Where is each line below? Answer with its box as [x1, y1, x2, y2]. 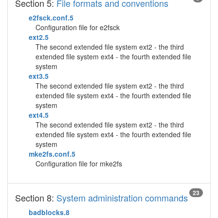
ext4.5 [29, 110, 49, 120]
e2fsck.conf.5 [29, 13, 73, 22]
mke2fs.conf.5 [29, 149, 75, 159]
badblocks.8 [29, 207, 70, 217]
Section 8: [15, 191, 56, 204]
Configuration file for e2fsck [36, 22, 120, 32]
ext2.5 [29, 32, 49, 42]
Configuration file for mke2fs [36, 159, 122, 168]
